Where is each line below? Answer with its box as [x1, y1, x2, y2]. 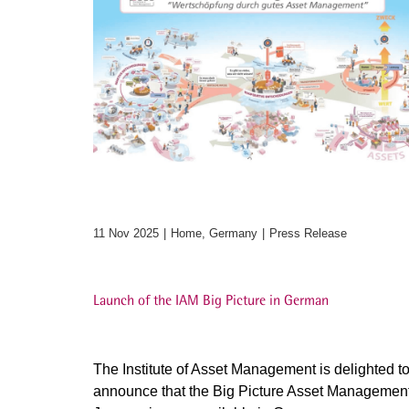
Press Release [269, 226, 347, 240]
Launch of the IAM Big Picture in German [93, 291, 329, 309]
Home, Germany [171, 226, 257, 240]
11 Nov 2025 [93, 226, 159, 240]
